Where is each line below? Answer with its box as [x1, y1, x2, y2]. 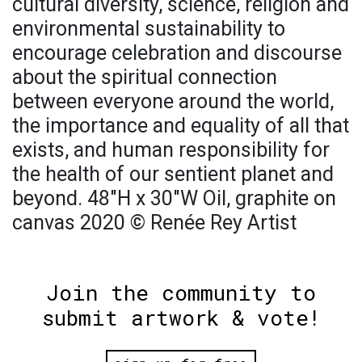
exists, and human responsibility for [12, 137, 330, 162]
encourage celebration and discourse [12, 40, 342, 65]
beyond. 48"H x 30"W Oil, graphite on [12, 186, 336, 210]
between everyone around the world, [12, 89, 334, 113]
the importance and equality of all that [12, 113, 349, 137]
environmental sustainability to [12, 16, 285, 40]
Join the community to [46, 278, 316, 306]
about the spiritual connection [12, 65, 277, 89]
